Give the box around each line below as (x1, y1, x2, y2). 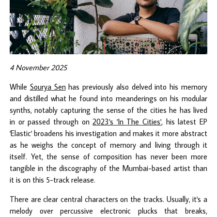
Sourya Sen (30, 81, 66, 92)
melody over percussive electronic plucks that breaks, (10, 205, 207, 216)
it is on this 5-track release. (10, 174, 95, 185)
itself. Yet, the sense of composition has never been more (10, 151, 207, 161)
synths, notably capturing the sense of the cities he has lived (10, 105, 207, 115)
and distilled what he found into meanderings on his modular (10, 93, 207, 103)
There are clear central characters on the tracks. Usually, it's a (10, 194, 207, 204)
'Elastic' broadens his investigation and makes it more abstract (10, 128, 207, 138)
